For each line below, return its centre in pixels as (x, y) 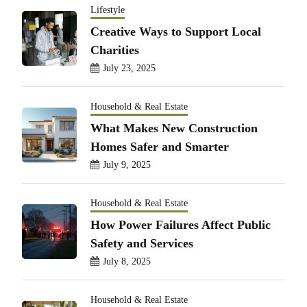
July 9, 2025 (127, 164)
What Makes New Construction (174, 128)
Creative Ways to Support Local (176, 31)
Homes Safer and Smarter (160, 146)
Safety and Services (142, 243)
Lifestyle (108, 10)
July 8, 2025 (127, 261)
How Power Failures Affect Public (181, 224)
